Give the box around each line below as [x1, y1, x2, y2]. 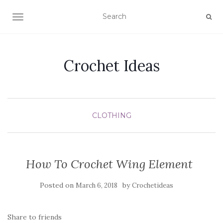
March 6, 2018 [76, 181, 117, 190]
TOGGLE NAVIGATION [17, 13, 97, 22]
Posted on [40, 181, 76, 190]
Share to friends [7, 213, 62, 222]
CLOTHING [92, 111, 131, 120]
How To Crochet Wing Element [25, 156, 193, 172]
